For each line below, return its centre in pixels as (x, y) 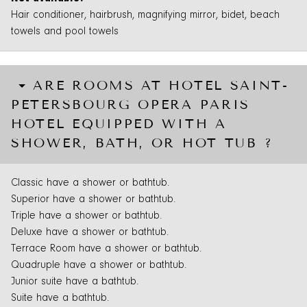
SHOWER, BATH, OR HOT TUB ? (142, 143)
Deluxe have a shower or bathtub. (90, 232)
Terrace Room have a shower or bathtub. (106, 248)
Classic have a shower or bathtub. (90, 183)
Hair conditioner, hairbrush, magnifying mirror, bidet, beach (145, 15)
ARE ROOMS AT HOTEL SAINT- (161, 85)
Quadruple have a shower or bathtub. (99, 265)
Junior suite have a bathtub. (75, 281)
